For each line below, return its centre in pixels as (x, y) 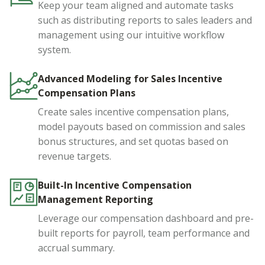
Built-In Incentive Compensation (115, 185)
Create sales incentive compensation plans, (133, 112)
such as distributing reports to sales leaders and (145, 20)
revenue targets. (75, 156)
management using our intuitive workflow (131, 35)
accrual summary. (76, 248)
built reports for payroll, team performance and (144, 233)
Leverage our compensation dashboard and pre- (146, 219)
